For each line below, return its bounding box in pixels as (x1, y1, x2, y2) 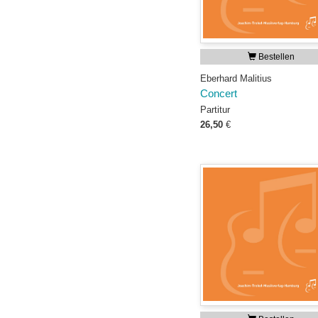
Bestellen (256, 52, 295, 62)
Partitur (200, 104, 230, 115)
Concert (200, 88, 237, 99)
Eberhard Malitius (200, 73, 272, 84)
